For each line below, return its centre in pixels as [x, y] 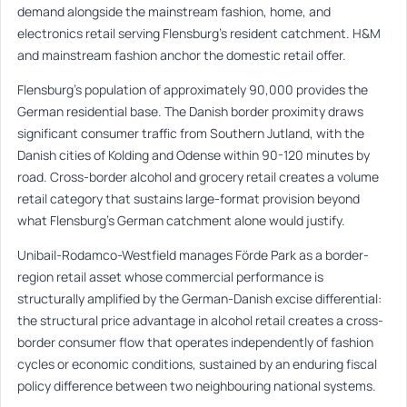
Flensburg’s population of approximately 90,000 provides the [193, 89]
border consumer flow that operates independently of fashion [195, 342]
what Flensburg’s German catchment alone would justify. [181, 220]
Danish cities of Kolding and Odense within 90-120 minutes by [194, 154]
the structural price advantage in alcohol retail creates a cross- [200, 320]
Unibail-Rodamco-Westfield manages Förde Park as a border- [193, 254]
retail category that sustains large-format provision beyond [189, 198]
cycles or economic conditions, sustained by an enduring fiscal [197, 363]
